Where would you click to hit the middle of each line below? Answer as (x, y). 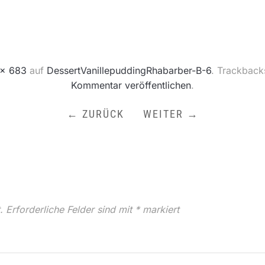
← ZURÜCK (95, 114)
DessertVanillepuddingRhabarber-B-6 (129, 70)
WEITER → (171, 114)
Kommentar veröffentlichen (131, 85)
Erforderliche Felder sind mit (70, 209)
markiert (159, 209)
